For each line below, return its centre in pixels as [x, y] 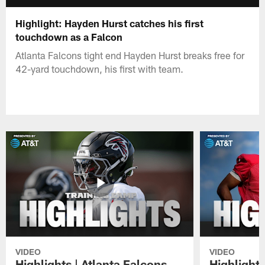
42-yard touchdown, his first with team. [100, 68]
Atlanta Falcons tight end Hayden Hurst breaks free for [130, 55]
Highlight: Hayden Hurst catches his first [110, 23]
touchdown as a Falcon [69, 36]
